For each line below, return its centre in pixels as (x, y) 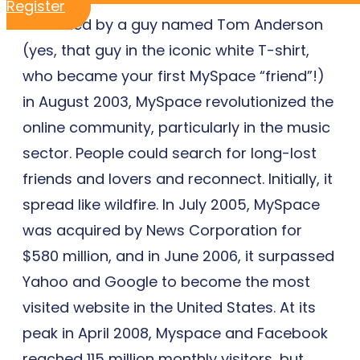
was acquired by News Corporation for (162, 230)
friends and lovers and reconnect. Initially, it (178, 178)
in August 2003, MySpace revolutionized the (178, 101)
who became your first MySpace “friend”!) (174, 76)
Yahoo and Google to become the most (166, 281)
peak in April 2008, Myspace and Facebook (175, 333)
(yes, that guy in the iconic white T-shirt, (166, 50)
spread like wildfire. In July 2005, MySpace (171, 204)
